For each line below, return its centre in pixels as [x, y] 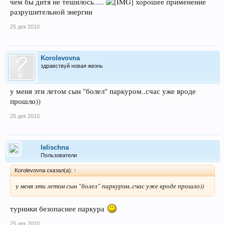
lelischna [55, 147]
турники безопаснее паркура [58, 209]
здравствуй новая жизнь [72, 66]
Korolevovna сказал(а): [44, 170]
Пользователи [59, 155]
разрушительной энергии [51, 12]
